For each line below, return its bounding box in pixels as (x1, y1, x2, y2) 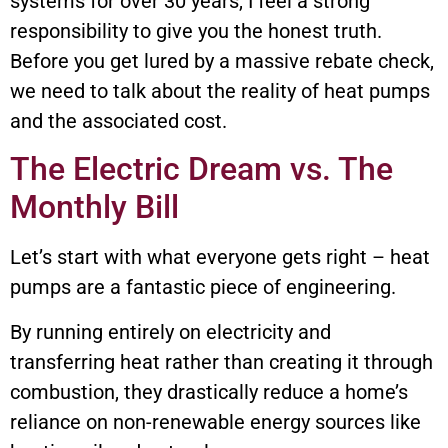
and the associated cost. (10, 109, 227, 134)
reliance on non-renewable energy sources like (10, 409, 421, 434)
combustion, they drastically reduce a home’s (10, 379, 408, 404)
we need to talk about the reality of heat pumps (10, 79, 430, 104)
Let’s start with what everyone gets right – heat (10, 245, 430, 270)
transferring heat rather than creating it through (10, 349, 433, 374)
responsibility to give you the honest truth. (10, 19, 382, 44)
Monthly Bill (10, 188, 179, 227)
